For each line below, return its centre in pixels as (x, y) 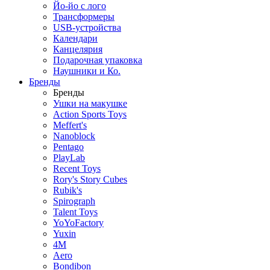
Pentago (68, 147)
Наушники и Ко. (87, 71)
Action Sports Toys (90, 115)
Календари (75, 39)
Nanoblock (74, 136)
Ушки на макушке (90, 104)
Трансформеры (84, 17)
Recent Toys (77, 169)
